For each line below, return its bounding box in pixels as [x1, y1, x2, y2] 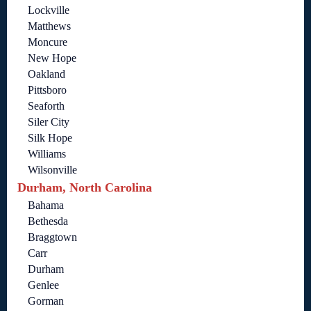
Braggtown [28, 231, 77, 244]
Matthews [28, 20, 71, 33]
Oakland [28, 68, 65, 81]
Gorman [28, 295, 64, 308]
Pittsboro [28, 84, 67, 96]
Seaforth [28, 100, 65, 112]
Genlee [28, 279, 59, 292]
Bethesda [28, 215, 68, 228]
